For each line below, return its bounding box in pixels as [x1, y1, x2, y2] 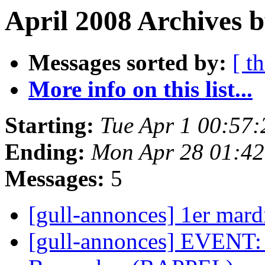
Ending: [5, 139, 85, 165]
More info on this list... [28, 76, 253, 102]
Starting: [5, 112, 94, 138]
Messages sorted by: [28, 50, 227, 76]
